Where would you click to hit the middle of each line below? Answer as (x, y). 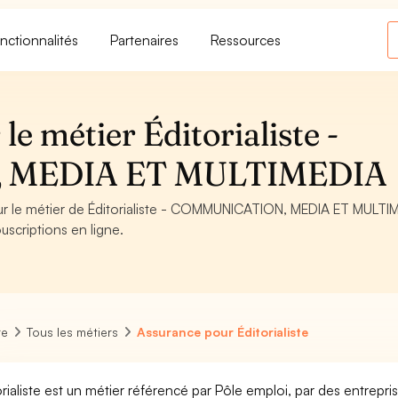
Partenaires (145, 40)
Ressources (246, 40)
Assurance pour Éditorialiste (223, 332)
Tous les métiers (73, 332)
